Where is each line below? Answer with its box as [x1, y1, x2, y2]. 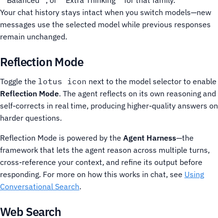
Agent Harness [123, 133, 176, 143]
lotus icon [38, 76, 87, 86]
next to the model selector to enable [87, 76, 217, 86]
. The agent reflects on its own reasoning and [59, 89, 216, 98]
